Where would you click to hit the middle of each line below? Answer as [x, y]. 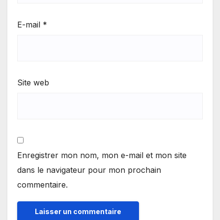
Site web [33, 82]
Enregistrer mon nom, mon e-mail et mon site [102, 155]
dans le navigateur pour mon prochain [89, 170]
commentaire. [42, 185]
